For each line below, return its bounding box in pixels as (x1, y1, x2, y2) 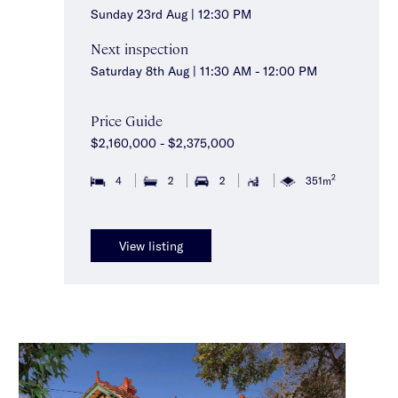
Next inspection (91, 38, 188, 58)
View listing (119, 237, 183, 253)
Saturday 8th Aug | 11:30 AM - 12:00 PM (91, 62, 317, 78)
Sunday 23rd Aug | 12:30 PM (91, 5, 251, 21)
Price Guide (91, 110, 163, 130)
